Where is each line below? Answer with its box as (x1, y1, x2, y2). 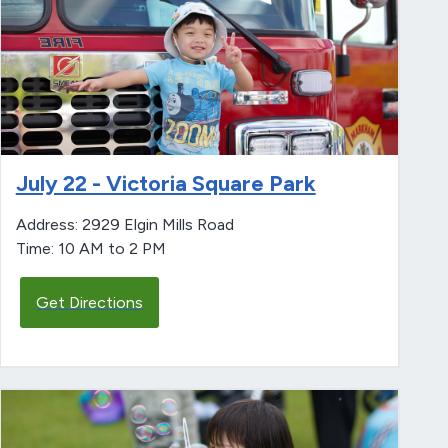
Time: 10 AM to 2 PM (15, 239, 166, 259)
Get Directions (35, 293, 143, 313)
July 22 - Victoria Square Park (15, 170, 316, 198)
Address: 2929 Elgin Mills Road (15, 215, 234, 235)
